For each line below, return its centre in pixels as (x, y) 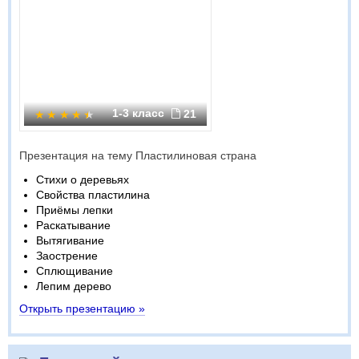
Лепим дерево (74, 286)
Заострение (67, 256)
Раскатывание (73, 225)
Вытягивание (70, 240)
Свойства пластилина (93, 195)
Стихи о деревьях (83, 179)
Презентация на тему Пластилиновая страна (138, 155)
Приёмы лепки (75, 210)
